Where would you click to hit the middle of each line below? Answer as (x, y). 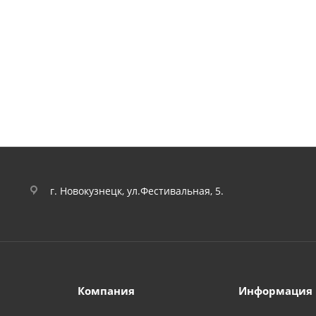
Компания (106, 291)
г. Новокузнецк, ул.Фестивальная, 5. (137, 190)
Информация (276, 291)
